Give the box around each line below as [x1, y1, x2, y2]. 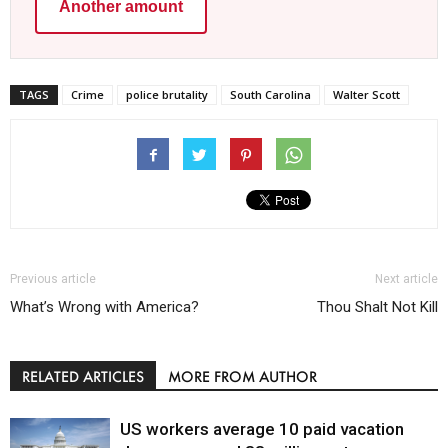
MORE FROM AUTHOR [168, 367, 317, 387]
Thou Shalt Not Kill [317, 298, 438, 317]
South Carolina [230, 87, 311, 103]
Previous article [10, 272, 96, 287]
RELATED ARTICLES [22, 367, 144, 387]
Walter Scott [333, 87, 400, 103]
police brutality [126, 87, 208, 103]
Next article [375, 272, 438, 287]
